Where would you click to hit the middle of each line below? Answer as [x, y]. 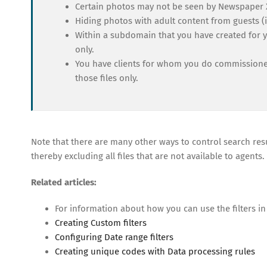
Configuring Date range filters [114, 237]
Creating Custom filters [101, 223]
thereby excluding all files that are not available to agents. [148, 156]
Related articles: [64, 182]
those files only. [107, 78]
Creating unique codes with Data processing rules [155, 252]
